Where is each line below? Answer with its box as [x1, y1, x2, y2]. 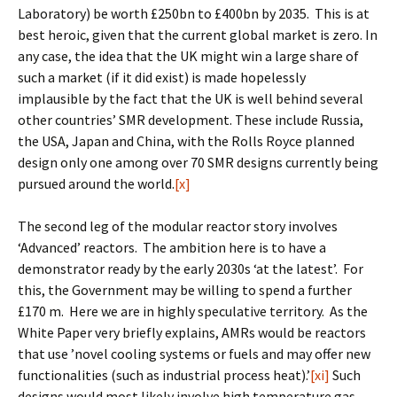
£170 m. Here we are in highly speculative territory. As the [18, 302, 368, 320]
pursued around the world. [18, 175, 175, 192]
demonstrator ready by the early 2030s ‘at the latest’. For [18, 260, 363, 277]
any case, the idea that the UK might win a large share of [18, 47, 359, 65]
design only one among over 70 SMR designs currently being [18, 153, 378, 171]
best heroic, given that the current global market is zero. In [18, 26, 378, 43]
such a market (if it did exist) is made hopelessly [18, 68, 306, 86]
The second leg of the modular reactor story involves [18, 217, 338, 235]
